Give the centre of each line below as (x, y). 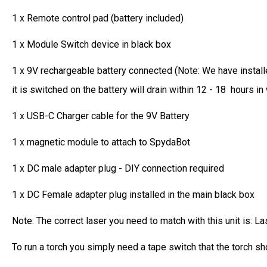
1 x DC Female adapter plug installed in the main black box (133, 195)
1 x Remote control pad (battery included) (98, 18)
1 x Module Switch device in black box (93, 45)
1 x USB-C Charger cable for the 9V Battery (101, 116)
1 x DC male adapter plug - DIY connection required (119, 169)
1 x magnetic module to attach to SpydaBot (101, 142)
